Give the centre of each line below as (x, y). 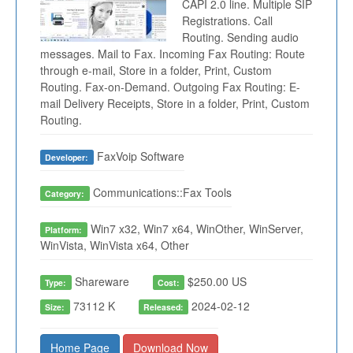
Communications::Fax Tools (160, 193)
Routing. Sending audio (240, 37)
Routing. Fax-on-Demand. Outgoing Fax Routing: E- (170, 87)
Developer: (67, 158)
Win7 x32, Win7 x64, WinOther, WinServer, (195, 229)
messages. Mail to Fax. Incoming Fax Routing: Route (173, 54)
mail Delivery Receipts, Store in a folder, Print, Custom (175, 104)
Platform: (64, 230)
